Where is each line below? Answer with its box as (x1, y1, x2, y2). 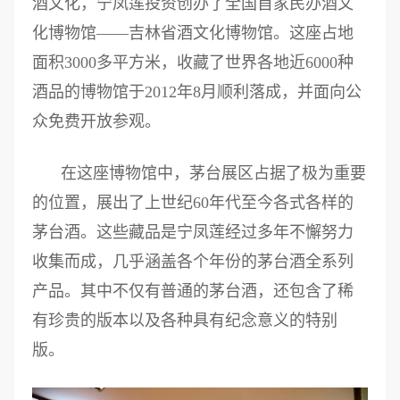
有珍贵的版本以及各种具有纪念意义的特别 (32, 312, 337, 330)
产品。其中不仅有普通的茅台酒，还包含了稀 (32, 282, 354, 301)
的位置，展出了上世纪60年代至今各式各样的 (32, 194, 354, 212)
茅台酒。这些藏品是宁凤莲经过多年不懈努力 (32, 223, 354, 242)
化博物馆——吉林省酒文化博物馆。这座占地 (32, 24, 354, 43)
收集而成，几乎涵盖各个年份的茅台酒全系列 (32, 253, 354, 271)
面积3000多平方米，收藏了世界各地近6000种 (32, 54, 354, 72)
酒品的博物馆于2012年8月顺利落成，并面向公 (32, 83, 362, 102)
